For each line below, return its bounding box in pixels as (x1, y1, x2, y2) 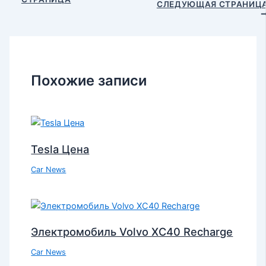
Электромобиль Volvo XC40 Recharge (31, 225, 233, 239)
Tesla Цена (31, 142, 90, 156)
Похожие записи (31, 71, 147, 89)
